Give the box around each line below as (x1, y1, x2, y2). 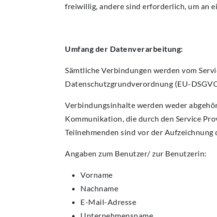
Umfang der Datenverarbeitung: (65, 44, 183, 54)
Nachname (80, 184, 118, 193)
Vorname (80, 170, 113, 180)
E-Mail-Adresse (80, 197, 136, 207)
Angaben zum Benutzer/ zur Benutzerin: (65, 149, 207, 158)
